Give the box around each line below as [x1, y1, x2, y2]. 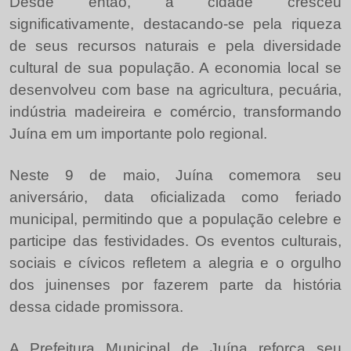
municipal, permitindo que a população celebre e [9, 210, 342, 227]
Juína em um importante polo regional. [9, 125, 267, 142]
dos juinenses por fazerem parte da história [9, 276, 342, 293]
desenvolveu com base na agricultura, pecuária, [9, 81, 342, 98]
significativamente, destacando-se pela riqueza [9, 15, 342, 32]
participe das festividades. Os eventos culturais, [9, 232, 342, 249]
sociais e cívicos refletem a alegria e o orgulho [9, 254, 342, 271]
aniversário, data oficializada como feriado [9, 188, 342, 205]
